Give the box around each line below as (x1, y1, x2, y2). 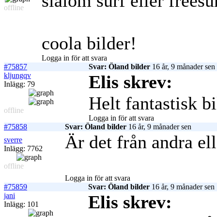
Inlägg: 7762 (4, 144, 43, 153)
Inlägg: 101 (4, 200, 39, 209)
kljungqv (4, 71, 31, 80)
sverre (4, 136, 22, 144)
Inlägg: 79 (4, 80, 35, 89)
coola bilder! (42, 33, 137, 54)
